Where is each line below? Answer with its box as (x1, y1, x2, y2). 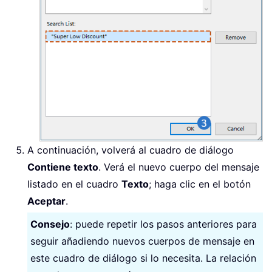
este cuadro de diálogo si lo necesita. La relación (30, 251, 256, 264)
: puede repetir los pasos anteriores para (70, 217, 257, 230)
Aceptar (27, 194, 66, 207)
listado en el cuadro (27, 177, 121, 190)
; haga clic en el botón (149, 177, 251, 190)
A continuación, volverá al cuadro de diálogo (27, 143, 234, 156)
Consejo (30, 217, 70, 230)
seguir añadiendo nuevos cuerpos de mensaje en (30, 234, 254, 247)
